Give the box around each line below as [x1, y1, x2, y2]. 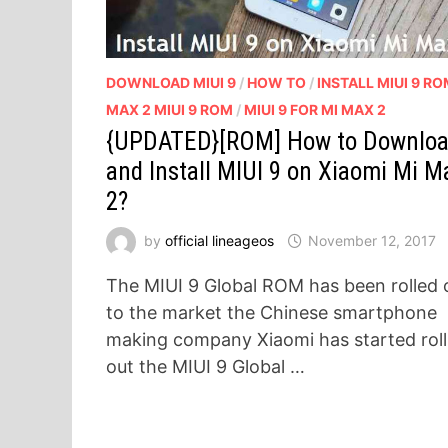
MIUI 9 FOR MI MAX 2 [244, 101, 387, 119]
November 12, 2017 [308, 231, 437, 249]
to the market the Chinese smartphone [106, 302, 438, 324]
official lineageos [165, 231, 275, 249]
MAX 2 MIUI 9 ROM [106, 101, 234, 119]
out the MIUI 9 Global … [106, 356, 306, 378]
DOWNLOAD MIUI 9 [106, 74, 237, 92]
